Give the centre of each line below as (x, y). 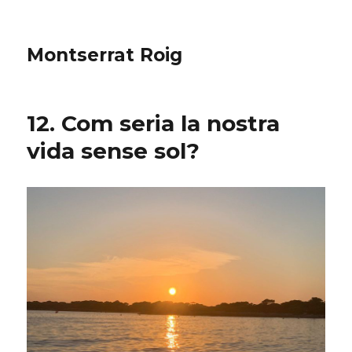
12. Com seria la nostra (154, 123)
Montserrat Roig (105, 55)
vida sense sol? (114, 151)
